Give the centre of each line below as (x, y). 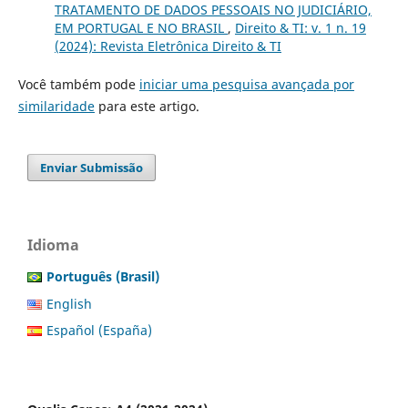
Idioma (53, 245)
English (69, 303)
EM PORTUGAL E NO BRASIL (141, 27)
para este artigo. (147, 106)
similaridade (56, 106)
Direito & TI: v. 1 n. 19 (300, 27)
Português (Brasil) (103, 276)
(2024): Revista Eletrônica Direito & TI (168, 46)
